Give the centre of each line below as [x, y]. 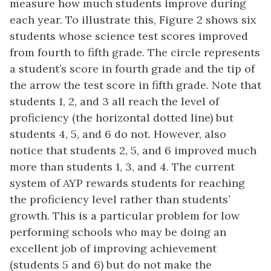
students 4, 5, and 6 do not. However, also [118, 134]
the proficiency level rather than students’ [120, 200]
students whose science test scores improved [129, 36]
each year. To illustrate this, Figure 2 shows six [133, 20]
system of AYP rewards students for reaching [127, 183]
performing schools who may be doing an [118, 232]
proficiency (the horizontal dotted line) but [122, 118]
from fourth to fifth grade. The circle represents [135, 53]
